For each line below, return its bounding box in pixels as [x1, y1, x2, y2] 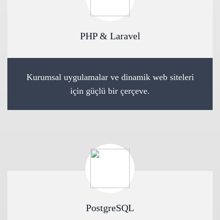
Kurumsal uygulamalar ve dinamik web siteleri [26, 72, 194, 82]
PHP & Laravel [80, 30, 140, 41]
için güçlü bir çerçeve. [70, 86, 150, 96]
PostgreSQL [86, 202, 134, 213]
